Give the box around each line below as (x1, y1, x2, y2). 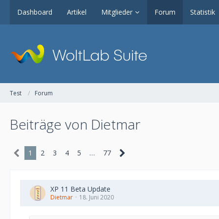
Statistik (190, 7, 215, 17)
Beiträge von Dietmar (10, 115, 140, 133)
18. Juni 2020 (79, 193, 114, 201)
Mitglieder (101, 7, 132, 17)
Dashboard (17, 7, 52, 17)
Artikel (67, 7, 87, 17)
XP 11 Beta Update (50, 184, 110, 194)
